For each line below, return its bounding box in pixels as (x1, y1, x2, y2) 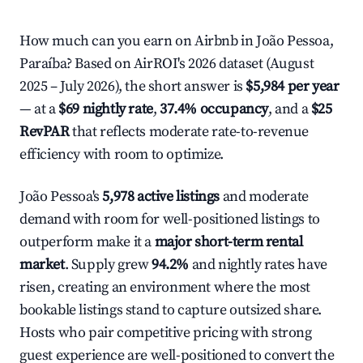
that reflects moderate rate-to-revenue (69, 122, 310, 141)
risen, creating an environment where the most (19, 278, 311, 297)
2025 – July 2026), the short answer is (19, 77, 246, 96)
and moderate (220, 187, 309, 206)
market (19, 255, 65, 274)
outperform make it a (19, 233, 155, 251)
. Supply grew (64, 255, 152, 274)
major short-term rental (154, 233, 303, 251)
